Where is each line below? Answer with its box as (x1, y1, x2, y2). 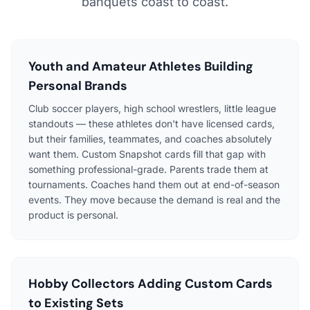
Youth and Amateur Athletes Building (28, 57, 253, 75)
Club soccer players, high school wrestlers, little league (28, 102, 276, 114)
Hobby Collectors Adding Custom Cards (28, 275, 273, 292)
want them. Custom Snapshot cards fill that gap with (28, 147, 266, 160)
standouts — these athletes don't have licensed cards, (28, 117, 275, 129)
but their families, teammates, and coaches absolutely (28, 132, 272, 145)
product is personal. (28, 208, 118, 221)
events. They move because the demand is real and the (28, 193, 280, 206)
